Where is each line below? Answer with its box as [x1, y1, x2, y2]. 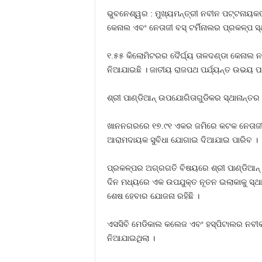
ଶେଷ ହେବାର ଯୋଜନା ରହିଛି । [106, 191, 199, 201]
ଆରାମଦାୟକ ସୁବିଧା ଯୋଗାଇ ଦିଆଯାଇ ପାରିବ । [106, 135, 258, 145]
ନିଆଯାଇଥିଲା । [106, 233, 155, 243]
